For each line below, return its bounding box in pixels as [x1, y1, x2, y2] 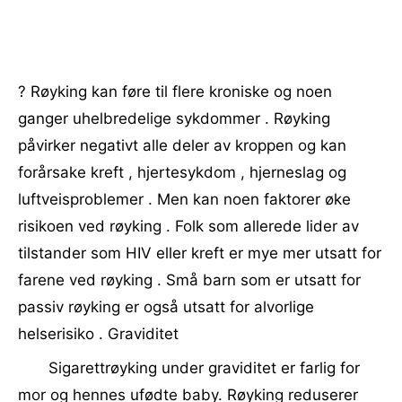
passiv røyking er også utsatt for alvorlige [18, 298, 314, 316]
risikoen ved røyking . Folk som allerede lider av [18, 217, 359, 235]
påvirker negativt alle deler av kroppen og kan [18, 136, 346, 154]
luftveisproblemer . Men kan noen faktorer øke [18, 190, 351, 208]
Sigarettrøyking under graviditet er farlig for [48, 359, 360, 377]
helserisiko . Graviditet [18, 325, 179, 343]
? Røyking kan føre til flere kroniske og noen [18, 83, 332, 100]
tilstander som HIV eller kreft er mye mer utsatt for [18, 244, 381, 262]
